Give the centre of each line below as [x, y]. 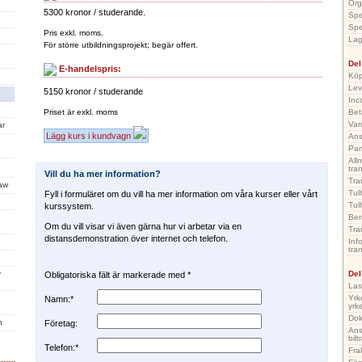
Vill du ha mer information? [103, 173]
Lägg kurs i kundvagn [90, 135]
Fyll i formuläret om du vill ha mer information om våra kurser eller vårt [181, 194]
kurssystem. [69, 206]
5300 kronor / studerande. [95, 12]
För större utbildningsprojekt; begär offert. [121, 44]
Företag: [61, 323]
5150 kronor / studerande [93, 91]
